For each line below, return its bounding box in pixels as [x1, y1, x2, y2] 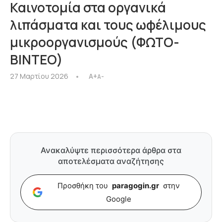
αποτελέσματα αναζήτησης [58, 156, 164, 166]
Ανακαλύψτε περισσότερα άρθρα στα [41, 145, 181, 155]
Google [106, 194, 131, 204]
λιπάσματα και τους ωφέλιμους [10, 16, 206, 34]
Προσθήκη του [57, 181, 110, 190]
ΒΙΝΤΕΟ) [10, 51, 63, 68]
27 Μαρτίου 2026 [10, 71, 68, 81]
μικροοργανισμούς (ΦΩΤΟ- [10, 33, 179, 51]
